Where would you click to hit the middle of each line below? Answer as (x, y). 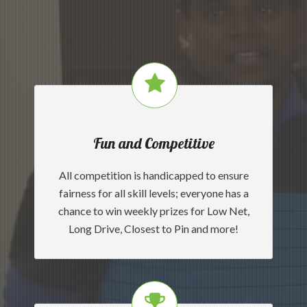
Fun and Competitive (153, 143)
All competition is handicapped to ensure (153, 175)
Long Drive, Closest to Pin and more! (153, 229)
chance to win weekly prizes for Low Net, (153, 211)
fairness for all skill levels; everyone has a (153, 193)
